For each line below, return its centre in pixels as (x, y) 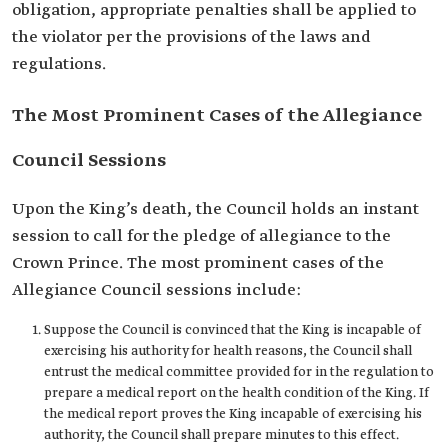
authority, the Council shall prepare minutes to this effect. (221, 435)
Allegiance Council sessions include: (156, 290)
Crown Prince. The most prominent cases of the (198, 263)
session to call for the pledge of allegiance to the (201, 236)
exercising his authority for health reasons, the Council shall (228, 351)
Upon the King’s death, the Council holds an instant (215, 209)
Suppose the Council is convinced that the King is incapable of (232, 330)
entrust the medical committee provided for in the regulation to (239, 372)
